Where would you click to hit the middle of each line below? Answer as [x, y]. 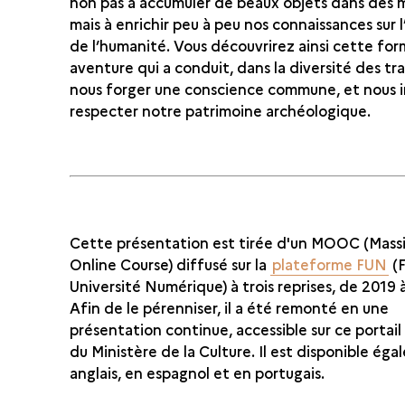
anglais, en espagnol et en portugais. [198, 372]
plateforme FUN [330, 264]
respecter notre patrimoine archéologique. [222, 110]
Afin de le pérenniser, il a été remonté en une [230, 307]
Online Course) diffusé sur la [170, 264]
